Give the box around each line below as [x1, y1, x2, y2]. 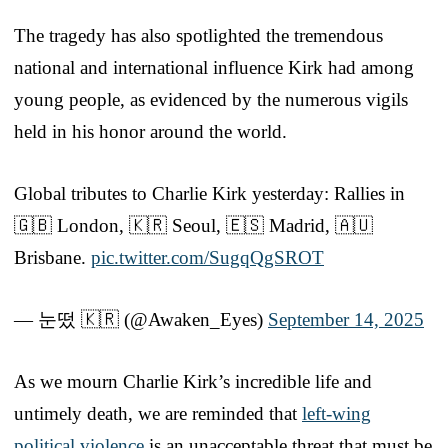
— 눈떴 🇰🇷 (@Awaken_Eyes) [14, 308, 268, 330]
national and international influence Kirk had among [14, 56, 414, 78]
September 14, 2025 [268, 308, 424, 330]
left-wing [302, 402, 371, 424]
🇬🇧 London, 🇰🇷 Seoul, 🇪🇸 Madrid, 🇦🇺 [14, 214, 373, 236]
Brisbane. [14, 246, 91, 268]
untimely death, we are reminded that [14, 402, 302, 424]
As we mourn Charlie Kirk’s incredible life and [14, 370, 372, 392]
